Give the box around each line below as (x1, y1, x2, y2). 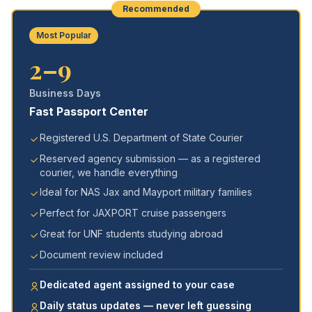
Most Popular (36, 30, 91, 40)
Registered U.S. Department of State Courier (40, 132, 243, 143)
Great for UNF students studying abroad (40, 228, 223, 240)
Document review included (40, 249, 163, 260)
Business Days (29, 87, 101, 99)
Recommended (123, 3, 189, 14)
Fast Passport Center (29, 104, 148, 118)
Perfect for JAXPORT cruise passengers (40, 207, 226, 219)
